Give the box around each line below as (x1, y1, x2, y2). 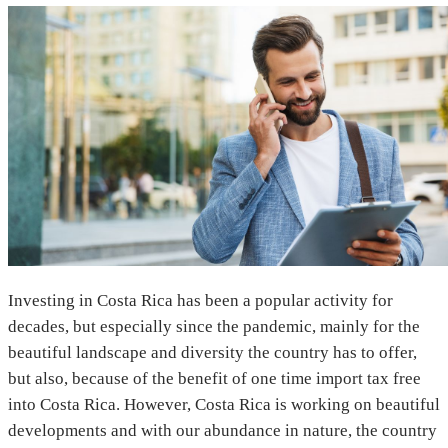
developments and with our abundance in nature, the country (8, 420, 437, 440)
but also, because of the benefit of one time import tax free (8, 368, 421, 388)
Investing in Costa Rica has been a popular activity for (8, 290, 393, 310)
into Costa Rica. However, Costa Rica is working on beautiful (8, 394, 440, 414)
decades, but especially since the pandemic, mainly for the (8, 316, 420, 336)
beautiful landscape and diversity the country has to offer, (8, 342, 417, 362)
